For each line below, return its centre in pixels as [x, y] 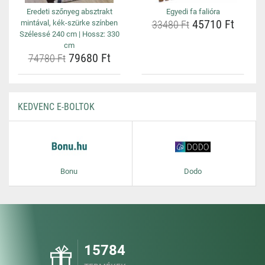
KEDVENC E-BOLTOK [56, 107]
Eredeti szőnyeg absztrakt [69, 12]
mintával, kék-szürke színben [69, 23]
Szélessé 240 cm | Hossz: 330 [69, 34]
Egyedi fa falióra [193, 12]
